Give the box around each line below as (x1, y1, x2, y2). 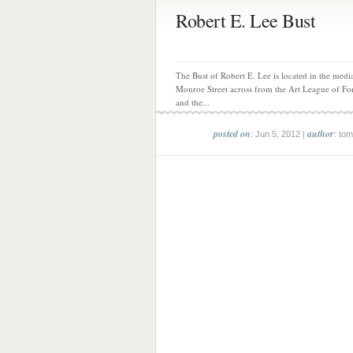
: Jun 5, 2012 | (251, 129, 307, 139)
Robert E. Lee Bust (176, 8, 315, 33)
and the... (176, 96, 210, 108)
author (307, 127, 334, 140)
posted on (214, 127, 251, 140)
